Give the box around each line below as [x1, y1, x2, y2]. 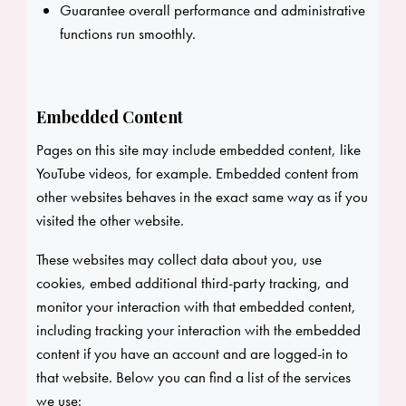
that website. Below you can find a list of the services [36, 367, 351, 388]
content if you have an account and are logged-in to [36, 343, 348, 364]
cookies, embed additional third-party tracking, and [36, 273, 349, 294]
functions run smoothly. [59, 24, 196, 44]
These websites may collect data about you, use [36, 249, 322, 270]
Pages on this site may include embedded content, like [36, 140, 361, 160]
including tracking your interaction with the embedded [36, 320, 361, 341]
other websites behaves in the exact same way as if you [36, 187, 368, 208]
